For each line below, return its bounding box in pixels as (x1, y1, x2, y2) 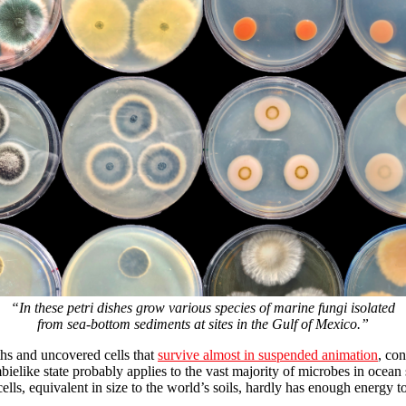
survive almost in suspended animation (158, 347, 378, 363)
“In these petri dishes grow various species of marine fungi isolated (11, 300, 395, 316)
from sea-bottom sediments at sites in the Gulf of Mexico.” (37, 316, 369, 333)
